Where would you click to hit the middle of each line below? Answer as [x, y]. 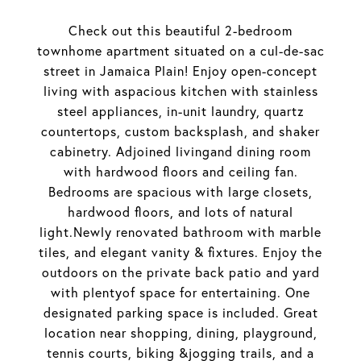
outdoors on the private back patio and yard [180, 272]
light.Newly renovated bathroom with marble [180, 232]
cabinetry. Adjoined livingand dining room [180, 151]
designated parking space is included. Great [180, 313]
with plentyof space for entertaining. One [180, 293]
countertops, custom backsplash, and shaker [180, 131]
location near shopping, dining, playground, [180, 333]
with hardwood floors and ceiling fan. [180, 172]
